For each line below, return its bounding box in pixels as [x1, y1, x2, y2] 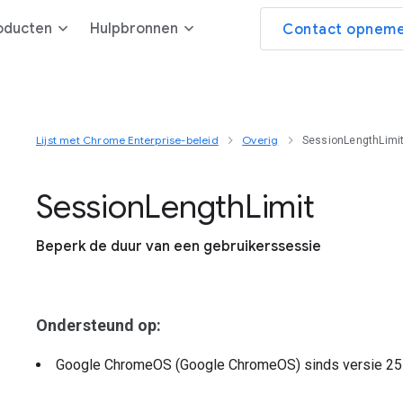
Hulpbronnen [90, 20, 178, 38]
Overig [242, 133, 279, 147]
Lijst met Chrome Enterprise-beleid [36, 133, 219, 147]
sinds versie [304, 356, 386, 373]
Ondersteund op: [36, 316, 162, 335]
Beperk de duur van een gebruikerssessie [36, 237, 321, 255]
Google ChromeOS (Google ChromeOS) [56, 356, 304, 373]
